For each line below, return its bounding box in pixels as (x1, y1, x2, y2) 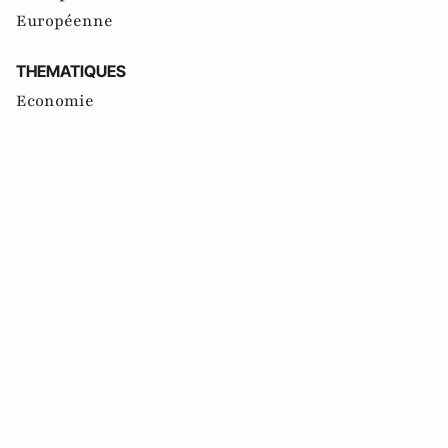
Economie (16, 89, 94, 112)
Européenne (16, 9, 113, 32)
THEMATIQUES (16, 60, 126, 81)
